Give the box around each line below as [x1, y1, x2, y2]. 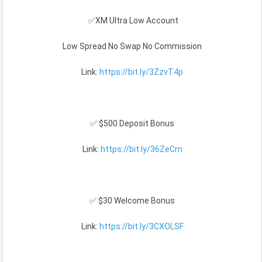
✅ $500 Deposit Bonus [90, 119, 174, 129]
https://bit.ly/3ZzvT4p [99, 67, 183, 77]
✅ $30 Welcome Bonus [89, 196, 175, 206]
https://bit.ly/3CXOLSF [99, 222, 184, 232]
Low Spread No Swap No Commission [63, 42, 202, 51]
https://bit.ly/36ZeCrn [100, 144, 182, 154]
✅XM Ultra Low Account [86, 16, 178, 26]
